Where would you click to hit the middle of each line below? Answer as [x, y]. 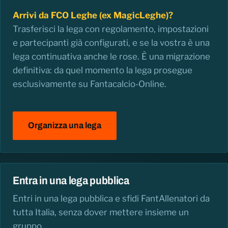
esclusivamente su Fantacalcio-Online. [90, 84]
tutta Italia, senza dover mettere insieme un [101, 212]
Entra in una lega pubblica [71, 181]
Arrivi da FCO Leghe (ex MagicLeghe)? [93, 15]
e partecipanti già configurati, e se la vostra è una [111, 42]
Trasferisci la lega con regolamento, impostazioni [111, 29]
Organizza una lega [65, 126]
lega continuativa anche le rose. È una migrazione [111, 56]
